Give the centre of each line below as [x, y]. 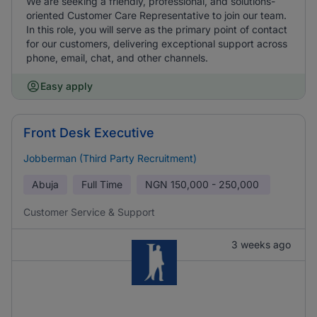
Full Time [102, 184]
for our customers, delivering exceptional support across [157, 44]
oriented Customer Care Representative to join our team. [156, 15]
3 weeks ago [261, 244]
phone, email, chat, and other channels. [117, 58]
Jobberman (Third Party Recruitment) [110, 158]
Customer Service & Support [89, 212]
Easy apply [67, 86]
